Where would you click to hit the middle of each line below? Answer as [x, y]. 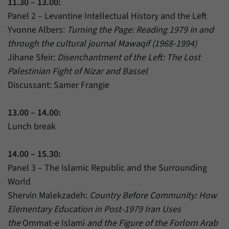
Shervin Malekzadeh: [49, 196]
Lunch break [32, 127]
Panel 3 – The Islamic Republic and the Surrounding [107, 168]
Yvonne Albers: [37, 30]
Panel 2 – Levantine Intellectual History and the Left [107, 16]
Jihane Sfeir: [32, 58]
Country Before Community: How [153, 196]
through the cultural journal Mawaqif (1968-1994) [102, 44]
